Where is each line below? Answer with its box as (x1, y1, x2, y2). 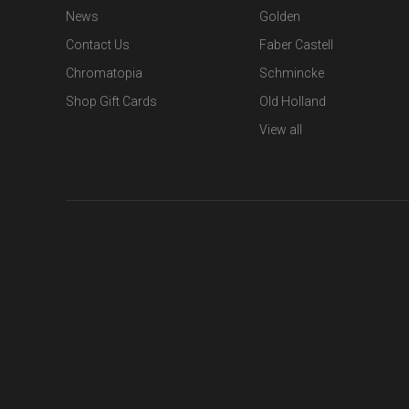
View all (259, 121, 302, 137)
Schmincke (259, 65, 324, 80)
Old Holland (259, 93, 326, 109)
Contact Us (66, 37, 130, 52)
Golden (259, 8, 300, 24)
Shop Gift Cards (66, 93, 157, 109)
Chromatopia (66, 65, 142, 80)
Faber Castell (259, 37, 333, 52)
